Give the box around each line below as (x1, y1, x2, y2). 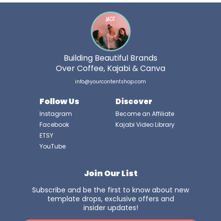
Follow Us (39, 96, 79, 108)
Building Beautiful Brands (64, 52, 157, 64)
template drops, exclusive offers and (47, 194, 174, 204)
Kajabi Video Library (115, 120, 175, 129)
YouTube (39, 142, 66, 151)
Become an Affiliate (115, 110, 174, 118)
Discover (115, 96, 152, 107)
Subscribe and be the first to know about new (32, 185, 189, 195)
